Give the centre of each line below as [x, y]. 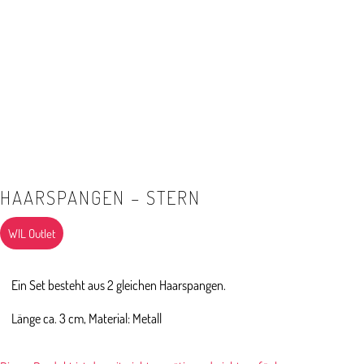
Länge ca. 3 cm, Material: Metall [87, 318]
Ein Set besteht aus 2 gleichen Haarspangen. [119, 285]
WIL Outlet [32, 234]
